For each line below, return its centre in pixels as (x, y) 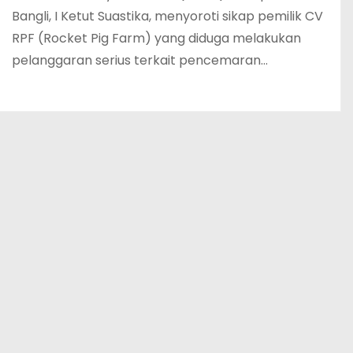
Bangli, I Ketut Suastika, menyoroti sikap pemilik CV (167, 16)
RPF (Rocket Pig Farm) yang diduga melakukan (156, 38)
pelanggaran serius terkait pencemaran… (140, 60)
